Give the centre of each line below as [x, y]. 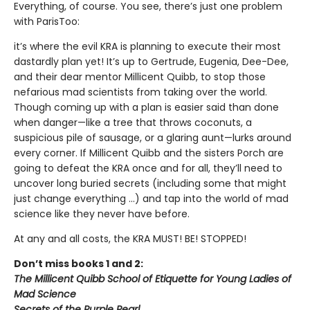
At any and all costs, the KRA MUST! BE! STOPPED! [130, 238]
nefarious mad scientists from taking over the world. [140, 92]
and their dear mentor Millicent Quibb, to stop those [140, 76]
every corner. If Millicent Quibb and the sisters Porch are [149, 153]
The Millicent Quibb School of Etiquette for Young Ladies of [153, 279]
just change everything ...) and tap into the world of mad [151, 198]
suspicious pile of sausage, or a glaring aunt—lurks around [153, 137]
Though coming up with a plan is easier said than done [146, 107]
